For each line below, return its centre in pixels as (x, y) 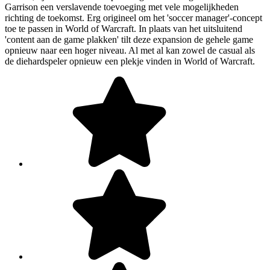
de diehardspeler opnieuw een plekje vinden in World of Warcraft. (130, 61)
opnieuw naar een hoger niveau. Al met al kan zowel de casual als (130, 50)
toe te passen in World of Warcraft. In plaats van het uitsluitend (124, 28)
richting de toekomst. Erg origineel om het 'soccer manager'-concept (133, 17)
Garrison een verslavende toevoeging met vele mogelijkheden (122, 7)
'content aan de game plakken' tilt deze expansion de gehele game (129, 39)
